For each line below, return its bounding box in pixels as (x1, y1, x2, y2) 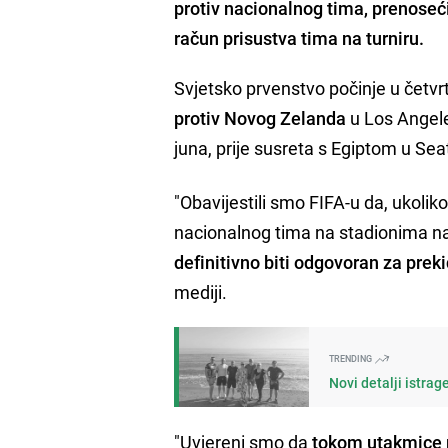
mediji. (174, 279, 228, 304)
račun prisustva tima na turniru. (174, 25, 425, 50)
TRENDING (329, 351, 375, 365)
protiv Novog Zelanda (174, 105, 347, 130)
